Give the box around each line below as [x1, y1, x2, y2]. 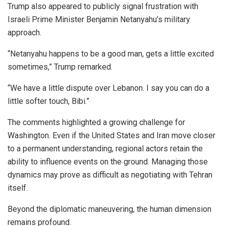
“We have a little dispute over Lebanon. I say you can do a [8, 83, 209, 93]
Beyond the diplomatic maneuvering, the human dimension [8, 204, 211, 214]
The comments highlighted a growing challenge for [8, 118, 185, 127]
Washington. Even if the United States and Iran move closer [8, 131, 215, 140]
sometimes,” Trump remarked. [8, 62, 112, 72]
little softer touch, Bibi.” [8, 96, 89, 106]
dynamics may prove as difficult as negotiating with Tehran [8, 170, 212, 180]
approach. [8, 28, 41, 37]
